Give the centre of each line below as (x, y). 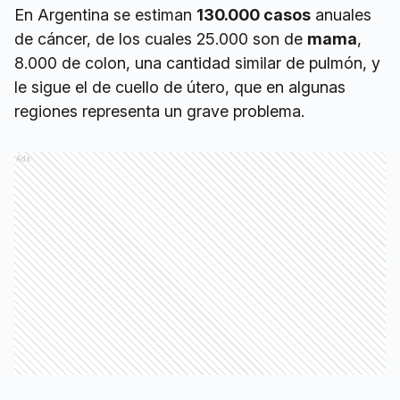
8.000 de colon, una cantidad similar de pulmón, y (197, 63)
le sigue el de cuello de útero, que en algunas (180, 87)
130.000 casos (254, 15)
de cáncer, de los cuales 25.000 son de (161, 39)
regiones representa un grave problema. (159, 111)
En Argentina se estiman (105, 15)
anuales (341, 15)
